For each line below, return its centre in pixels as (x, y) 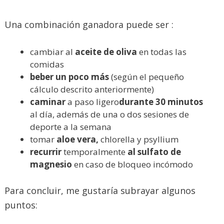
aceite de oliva (107, 52)
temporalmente (94, 152)
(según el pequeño (146, 77)
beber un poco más (69, 77)
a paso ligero (92, 102)
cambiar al (52, 52)
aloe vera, (76, 139)
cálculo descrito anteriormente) (92, 89)
